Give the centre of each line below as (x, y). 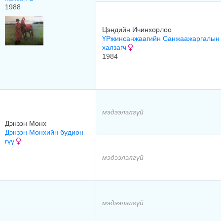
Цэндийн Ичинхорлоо (137, 30)
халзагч (115, 47)
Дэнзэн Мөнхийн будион (44, 132)
